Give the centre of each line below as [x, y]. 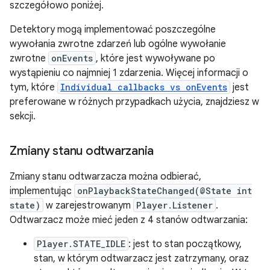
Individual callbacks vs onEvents [144, 87]
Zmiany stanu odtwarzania [82, 151]
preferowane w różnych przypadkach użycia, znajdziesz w [134, 102]
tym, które [33, 87]
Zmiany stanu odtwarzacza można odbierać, [105, 177]
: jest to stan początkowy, [185, 244]
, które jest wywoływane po [155, 58]
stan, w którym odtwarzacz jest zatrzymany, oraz [141, 259]
